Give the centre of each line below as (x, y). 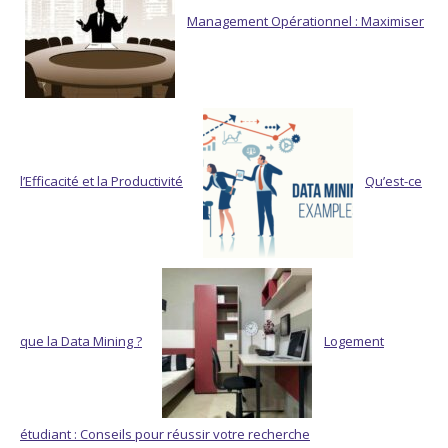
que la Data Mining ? (81, 341)
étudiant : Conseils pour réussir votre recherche (165, 433)
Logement (354, 341)
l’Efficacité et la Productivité (101, 181)
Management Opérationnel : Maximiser (305, 21)
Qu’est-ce (393, 181)
